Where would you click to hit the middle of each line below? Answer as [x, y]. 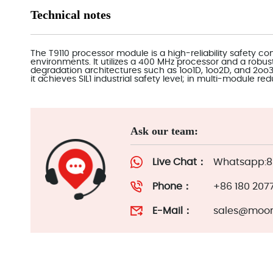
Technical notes [71, 15]
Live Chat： [179, 162]
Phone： [172, 186]
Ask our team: [164, 131]
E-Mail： [172, 211]
